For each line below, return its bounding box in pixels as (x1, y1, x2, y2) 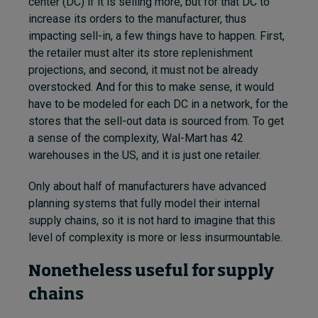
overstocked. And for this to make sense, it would (28, 79, 274, 94)
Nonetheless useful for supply (28, 263, 274, 280)
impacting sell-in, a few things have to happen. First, (28, 28, 285, 43)
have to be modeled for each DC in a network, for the (28, 97, 288, 111)
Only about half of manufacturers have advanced (28, 179, 266, 193)
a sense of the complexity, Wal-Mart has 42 (28, 131, 243, 145)
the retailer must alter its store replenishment (28, 45, 253, 60)
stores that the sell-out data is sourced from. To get (28, 114, 284, 128)
